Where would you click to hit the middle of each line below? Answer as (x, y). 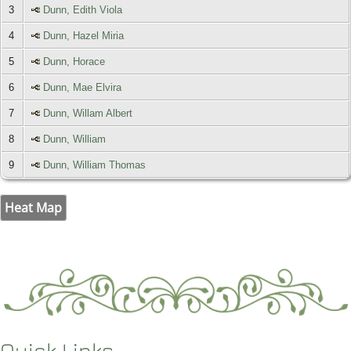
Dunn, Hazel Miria (84, 35)
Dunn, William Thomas (95, 165)
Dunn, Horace (74, 61)
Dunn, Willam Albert (88, 113)
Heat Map (33, 207)
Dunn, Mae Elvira (83, 87)
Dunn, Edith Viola (83, 9)
